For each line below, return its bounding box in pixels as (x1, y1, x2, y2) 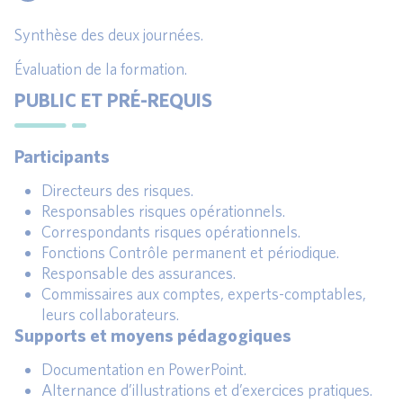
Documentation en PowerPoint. (41, 360, 246, 380)
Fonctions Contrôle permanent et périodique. (41, 243, 339, 263)
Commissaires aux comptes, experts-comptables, (41, 284, 366, 304)
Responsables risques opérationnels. (41, 201, 285, 221)
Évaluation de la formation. (14, 59, 187, 79)
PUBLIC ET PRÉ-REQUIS (14, 88, 212, 112)
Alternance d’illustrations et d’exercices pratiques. (41, 381, 372, 400)
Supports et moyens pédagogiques (14, 325, 291, 346)
